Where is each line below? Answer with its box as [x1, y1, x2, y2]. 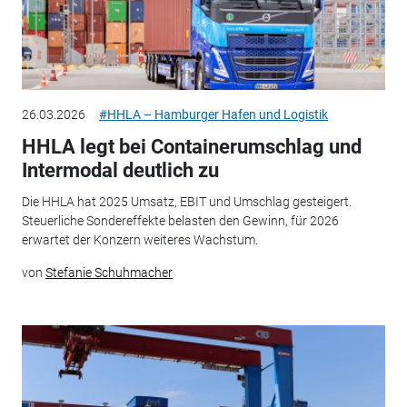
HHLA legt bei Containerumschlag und [21, 135, 362, 159]
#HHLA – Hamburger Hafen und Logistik [98, 107, 328, 123]
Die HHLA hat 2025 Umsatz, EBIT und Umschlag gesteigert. [21, 194, 352, 209]
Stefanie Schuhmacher [45, 264, 173, 280]
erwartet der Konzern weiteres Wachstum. [21, 232, 258, 247]
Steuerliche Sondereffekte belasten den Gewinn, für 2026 [21, 213, 339, 228]
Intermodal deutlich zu [21, 159, 219, 183]
